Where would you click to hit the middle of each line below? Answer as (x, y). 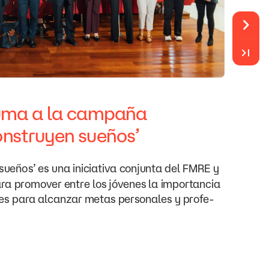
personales (145, 199)
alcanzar (59, 199)
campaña (107, 113)
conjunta (141, 168)
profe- (198, 199)
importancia (190, 184)
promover (38, 184)
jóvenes (127, 184)
